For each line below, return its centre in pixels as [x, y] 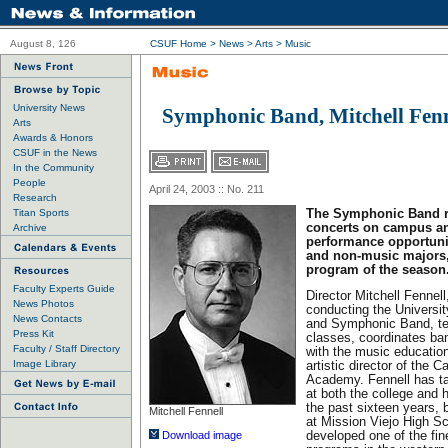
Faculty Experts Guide [64, 288]
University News [49, 107]
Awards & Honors [53, 137]
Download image [200, 435]
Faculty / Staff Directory [66, 348]
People [29, 182]
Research [35, 197]
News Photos [43, 303]
